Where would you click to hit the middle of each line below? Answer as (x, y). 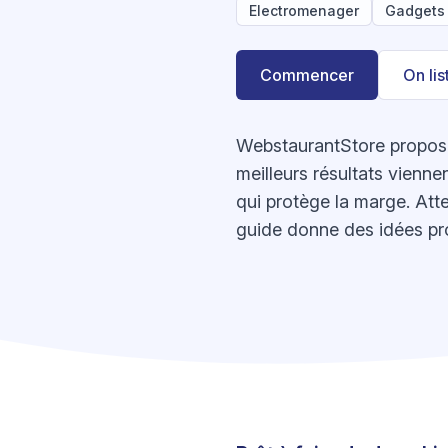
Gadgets (415, 10)
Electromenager (304, 10)
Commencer (307, 75)
